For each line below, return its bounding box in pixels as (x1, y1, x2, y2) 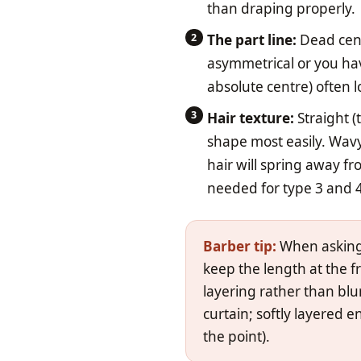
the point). (202, 326, 270, 346)
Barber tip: (202, 236, 276, 255)
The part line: (207, 30, 297, 49)
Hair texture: (207, 108, 295, 127)
